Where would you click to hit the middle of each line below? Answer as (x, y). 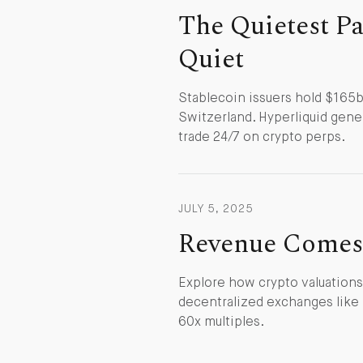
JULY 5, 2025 (216, 209)
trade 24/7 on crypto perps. (262, 138)
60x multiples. (221, 322)
